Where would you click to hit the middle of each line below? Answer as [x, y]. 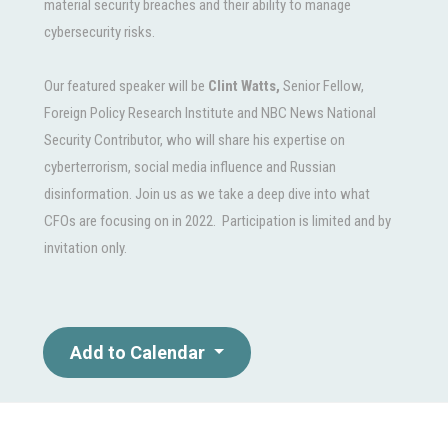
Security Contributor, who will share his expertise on [194, 140]
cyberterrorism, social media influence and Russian [190, 167]
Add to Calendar [139, 353]
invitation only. [85, 248]
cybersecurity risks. [101, 32]
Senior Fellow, [322, 86]
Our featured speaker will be [126, 86]
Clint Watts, [244, 86]
